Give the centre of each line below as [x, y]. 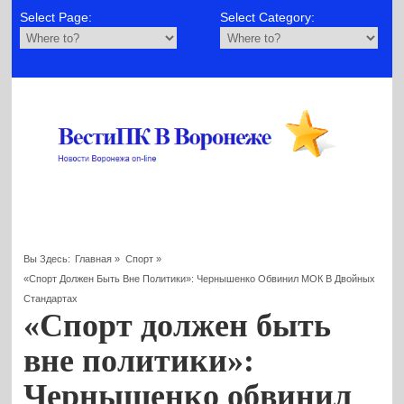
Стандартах [51, 298]
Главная [94, 258]
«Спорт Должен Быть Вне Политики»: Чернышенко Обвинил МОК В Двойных [200, 278]
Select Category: [268, 18]
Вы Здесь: [47, 258]
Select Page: [55, 18]
